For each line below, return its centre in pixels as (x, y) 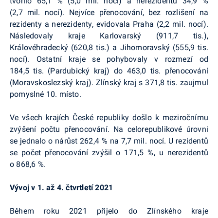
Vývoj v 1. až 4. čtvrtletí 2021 (62, 187)
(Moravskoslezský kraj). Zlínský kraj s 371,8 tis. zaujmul (109, 82)
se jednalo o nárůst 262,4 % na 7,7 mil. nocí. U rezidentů (109, 141)
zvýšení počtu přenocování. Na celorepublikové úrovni (109, 129)
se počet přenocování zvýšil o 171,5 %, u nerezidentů (109, 152)
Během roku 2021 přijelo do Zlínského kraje (109, 211)
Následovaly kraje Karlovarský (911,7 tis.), (109, 36)
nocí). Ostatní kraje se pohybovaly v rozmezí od (109, 59)
